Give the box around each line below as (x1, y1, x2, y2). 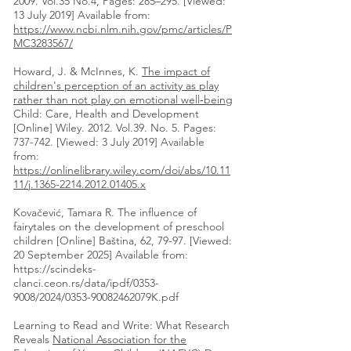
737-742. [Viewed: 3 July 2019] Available (13, 135, 204, 150)
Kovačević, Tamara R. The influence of (13, 205, 197, 220)
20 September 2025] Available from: (13, 248, 188, 262)
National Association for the (52, 332, 186, 347)
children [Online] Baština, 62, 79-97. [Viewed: (13, 233, 232, 248)
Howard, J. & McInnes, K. (13, 64, 142, 79)
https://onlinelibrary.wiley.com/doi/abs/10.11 (13, 163, 230, 178)
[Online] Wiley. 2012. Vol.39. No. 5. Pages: (13, 121, 216, 136)
